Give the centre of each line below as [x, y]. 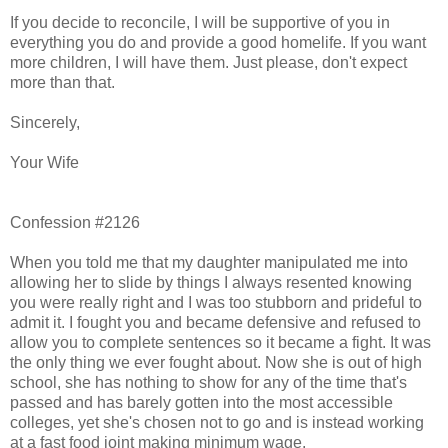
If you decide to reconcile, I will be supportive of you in [200, 22]
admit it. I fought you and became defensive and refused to [215, 322]
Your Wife [44, 162]
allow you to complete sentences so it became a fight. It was [220, 342]
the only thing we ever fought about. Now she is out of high [216, 362]
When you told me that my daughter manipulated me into [209, 262]
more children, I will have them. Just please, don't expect [208, 62]
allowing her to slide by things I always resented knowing [211, 282]
